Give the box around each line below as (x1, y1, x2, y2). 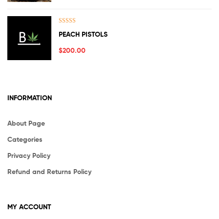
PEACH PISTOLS (59, 29, 108, 39)
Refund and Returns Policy (7, 167, 91, 176)
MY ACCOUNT (7, 202, 51, 212)
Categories (7, 134, 43, 144)
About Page (7, 118, 45, 128)
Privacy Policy (7, 151, 50, 160)
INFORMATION (7, 93, 52, 102)
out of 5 (59, 35, 77, 42)
